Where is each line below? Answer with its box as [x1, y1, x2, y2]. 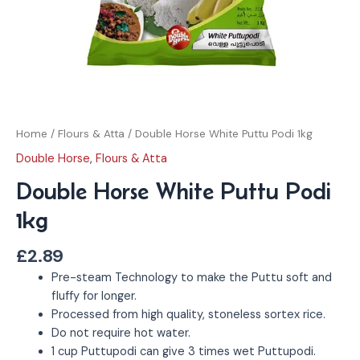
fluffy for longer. [51, 288, 137, 305]
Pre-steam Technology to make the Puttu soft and [51, 270, 332, 286]
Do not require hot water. [51, 325, 190, 342]
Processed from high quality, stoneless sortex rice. [51, 307, 325, 323]
